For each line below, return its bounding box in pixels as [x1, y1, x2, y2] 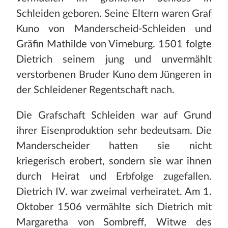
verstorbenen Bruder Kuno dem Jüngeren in [16, 70, 212, 80]
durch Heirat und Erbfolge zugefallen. [16, 172, 212, 182]
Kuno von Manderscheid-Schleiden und [16, 24, 212, 35]
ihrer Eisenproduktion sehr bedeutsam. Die [16, 126, 212, 136]
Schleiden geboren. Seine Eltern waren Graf [16, 9, 212, 19]
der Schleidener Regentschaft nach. [16, 85, 175, 96]
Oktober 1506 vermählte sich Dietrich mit [16, 202, 212, 213]
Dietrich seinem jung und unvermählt [16, 54, 212, 65]
